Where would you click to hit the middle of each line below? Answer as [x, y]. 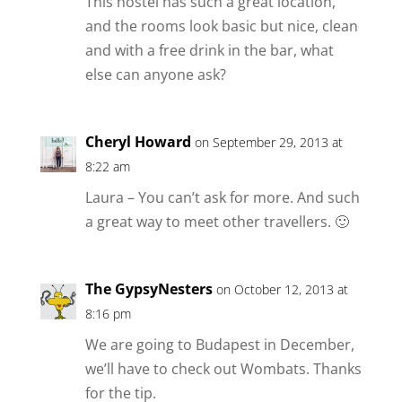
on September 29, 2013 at [268, 142]
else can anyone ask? [155, 74]
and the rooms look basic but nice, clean [221, 26]
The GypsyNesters [149, 288]
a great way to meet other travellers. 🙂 [217, 221]
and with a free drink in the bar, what [209, 50]
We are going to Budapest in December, [219, 344]
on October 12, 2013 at [282, 289]
